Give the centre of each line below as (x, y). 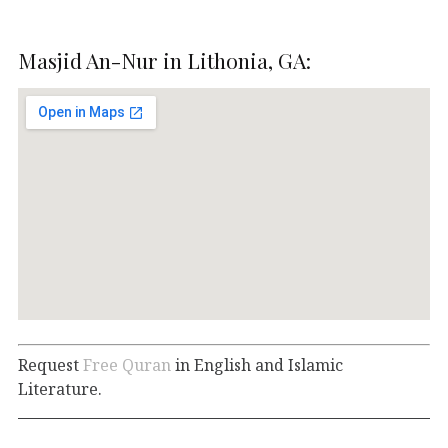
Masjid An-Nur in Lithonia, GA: (164, 59)
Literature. (60, 388)
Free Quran (127, 364)
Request (50, 364)
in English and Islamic (257, 364)
